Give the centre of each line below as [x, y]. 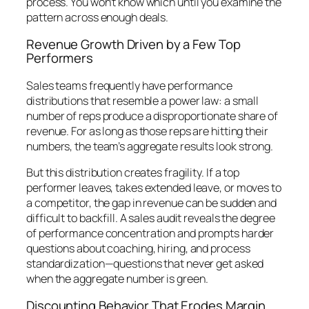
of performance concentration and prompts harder [150, 233]
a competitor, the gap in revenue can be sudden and [151, 202]
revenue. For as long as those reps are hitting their [147, 131]
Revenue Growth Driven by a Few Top [133, 44]
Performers [60, 58]
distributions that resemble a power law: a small [143, 100]
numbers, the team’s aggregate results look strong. [150, 146]
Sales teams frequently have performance [130, 85]
